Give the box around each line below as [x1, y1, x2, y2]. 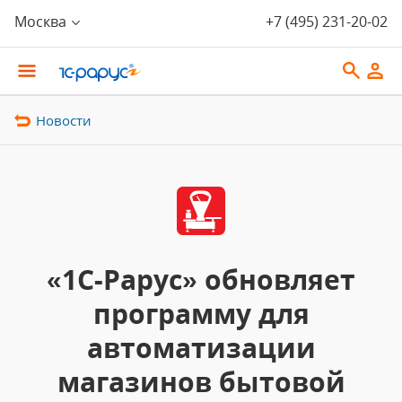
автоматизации [86, 329, 316, 366]
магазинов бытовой [57, 363, 345, 400]
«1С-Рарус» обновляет [47, 261, 355, 298]
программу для [92, 295, 310, 332]
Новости [36, 111, 92, 129]
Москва [14, 12, 66, 31]
